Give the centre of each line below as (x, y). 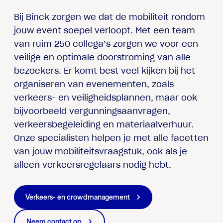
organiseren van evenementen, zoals (94, 84)
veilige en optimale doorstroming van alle (103, 57)
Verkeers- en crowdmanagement (78, 197)
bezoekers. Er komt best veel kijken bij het (105, 71)
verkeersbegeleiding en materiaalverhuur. (104, 125)
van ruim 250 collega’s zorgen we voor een (106, 44)
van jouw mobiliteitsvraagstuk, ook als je (101, 152)
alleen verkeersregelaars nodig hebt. (93, 165)
